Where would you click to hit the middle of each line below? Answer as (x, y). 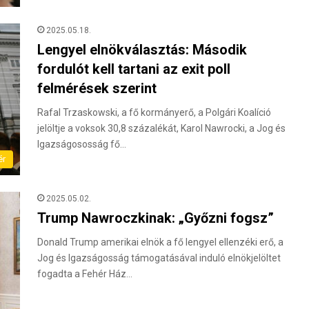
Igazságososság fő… (82, 144)
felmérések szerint (97, 88)
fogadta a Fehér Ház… (85, 274)
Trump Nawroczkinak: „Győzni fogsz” (156, 218)
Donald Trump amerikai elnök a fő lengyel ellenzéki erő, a (160, 242)
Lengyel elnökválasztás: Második (142, 50)
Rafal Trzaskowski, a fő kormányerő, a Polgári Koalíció (154, 112)
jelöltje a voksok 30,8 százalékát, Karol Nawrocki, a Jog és (161, 128)
